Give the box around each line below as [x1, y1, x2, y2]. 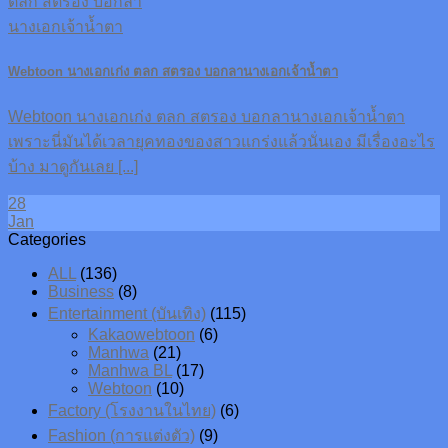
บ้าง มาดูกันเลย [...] [8, 157, 138, 175]
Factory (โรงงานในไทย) [48, 401, 216, 419]
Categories [8, 230, 86, 248]
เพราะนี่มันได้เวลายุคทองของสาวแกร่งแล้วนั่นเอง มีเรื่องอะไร [8, 132, 435, 150]
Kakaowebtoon [88, 325, 195, 343]
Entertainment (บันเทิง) [48, 304, 206, 322]
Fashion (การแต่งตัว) [48, 426, 195, 444]
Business [48, 282, 114, 300]
